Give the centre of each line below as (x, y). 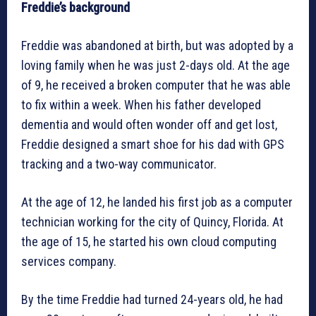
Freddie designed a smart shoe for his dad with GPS (153, 145)
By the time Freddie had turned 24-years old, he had (152, 300)
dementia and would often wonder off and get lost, (149, 125)
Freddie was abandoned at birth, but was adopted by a (157, 46)
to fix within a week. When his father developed (141, 105)
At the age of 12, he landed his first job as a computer (157, 202)
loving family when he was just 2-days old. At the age (156, 66)
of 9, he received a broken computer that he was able (156, 85)
